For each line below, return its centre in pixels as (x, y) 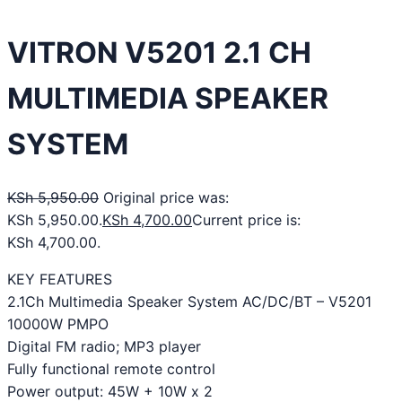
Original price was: (166, 197)
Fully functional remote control (111, 368)
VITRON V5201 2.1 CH (159, 53)
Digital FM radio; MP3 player (104, 346)
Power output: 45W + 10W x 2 (110, 391)
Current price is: (246, 219)
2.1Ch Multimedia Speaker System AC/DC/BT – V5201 (189, 301)
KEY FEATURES (60, 279)
